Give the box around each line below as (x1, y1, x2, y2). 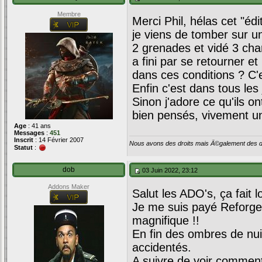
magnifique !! (132, 214, 199, 227)
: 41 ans (26, 122, 51, 129)
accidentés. (132, 241, 191, 254)
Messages (14, 129, 44, 136)
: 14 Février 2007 (33, 136, 84, 143)
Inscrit (14, 136, 33, 143)
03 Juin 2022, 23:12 (140, 167, 198, 174)
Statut (14, 143, 33, 151)
